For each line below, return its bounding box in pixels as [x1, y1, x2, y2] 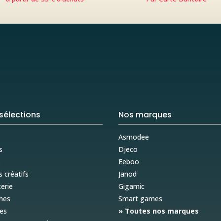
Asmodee [118, 132, 149, 142]
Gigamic [118, 181, 145, 191]
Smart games [118, 193, 163, 203]
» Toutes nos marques [118, 206, 199, 216]
